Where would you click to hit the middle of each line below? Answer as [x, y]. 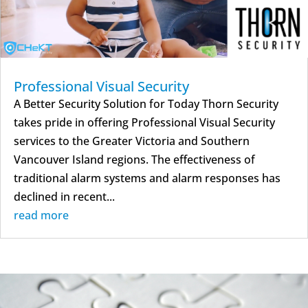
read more [41, 215]
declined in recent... [64, 196]
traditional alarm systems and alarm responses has [147, 178]
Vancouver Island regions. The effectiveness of [134, 159]
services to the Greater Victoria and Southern [132, 141]
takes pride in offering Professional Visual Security [144, 122]
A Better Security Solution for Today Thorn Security [146, 103]
